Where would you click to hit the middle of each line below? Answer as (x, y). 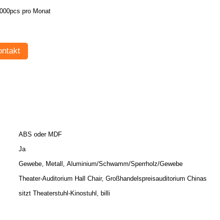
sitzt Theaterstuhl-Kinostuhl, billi (64, 193)
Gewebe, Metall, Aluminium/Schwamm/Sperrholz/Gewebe (101, 164)
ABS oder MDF (40, 134)
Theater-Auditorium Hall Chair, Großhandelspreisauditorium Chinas (113, 179)
